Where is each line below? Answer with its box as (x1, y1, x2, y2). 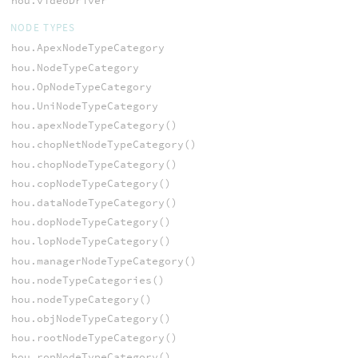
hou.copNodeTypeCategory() (10, 176, 171, 190)
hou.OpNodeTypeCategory (10, 79, 152, 93)
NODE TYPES (10, 21, 76, 35)
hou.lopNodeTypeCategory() (10, 234, 171, 249)
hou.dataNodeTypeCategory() (10, 195, 177, 209)
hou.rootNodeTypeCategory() (10, 331, 177, 345)
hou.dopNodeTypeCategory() (10, 215, 171, 229)
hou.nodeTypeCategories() (10, 272, 165, 287)
